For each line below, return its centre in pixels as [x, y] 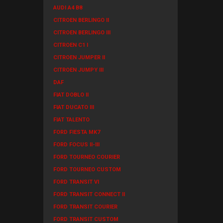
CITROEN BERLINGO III [82, 33]
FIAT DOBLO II [71, 95]
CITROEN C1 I [71, 45]
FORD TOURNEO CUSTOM [87, 169]
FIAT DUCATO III [74, 107]
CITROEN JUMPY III [78, 70]
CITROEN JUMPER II [79, 57]
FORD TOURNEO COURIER [87, 157]
